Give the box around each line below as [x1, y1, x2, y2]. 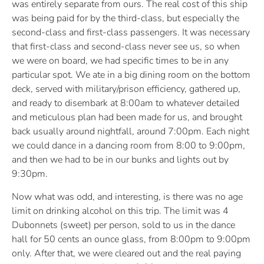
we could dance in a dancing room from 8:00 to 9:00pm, [12, 139, 245, 153]
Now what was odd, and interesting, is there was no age [12, 190, 243, 203]
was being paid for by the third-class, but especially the [12, 12, 239, 25]
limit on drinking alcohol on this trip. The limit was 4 [12, 204, 229, 217]
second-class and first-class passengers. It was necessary [12, 26, 250, 39]
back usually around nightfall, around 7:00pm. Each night [12, 125, 249, 138]
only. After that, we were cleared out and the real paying [12, 246, 241, 260]
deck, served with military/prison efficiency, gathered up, [12, 82, 240, 96]
